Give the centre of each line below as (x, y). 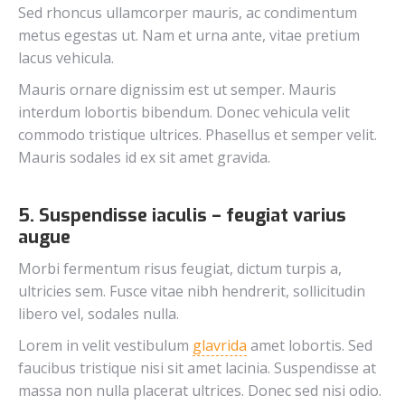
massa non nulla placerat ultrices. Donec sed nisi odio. (200, 390)
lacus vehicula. (66, 57)
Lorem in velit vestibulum (105, 345)
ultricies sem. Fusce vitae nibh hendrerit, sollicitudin (192, 291)
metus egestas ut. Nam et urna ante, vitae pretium (189, 35)
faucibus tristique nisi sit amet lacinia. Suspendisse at (197, 367)
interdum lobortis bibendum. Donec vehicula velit (184, 112)
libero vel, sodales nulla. (99, 313)
